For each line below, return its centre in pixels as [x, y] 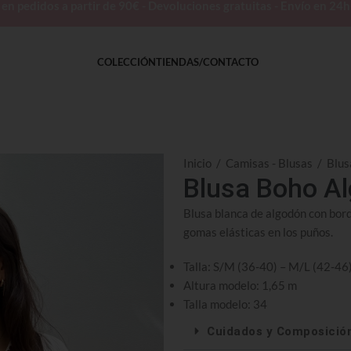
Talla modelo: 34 [225, 304]
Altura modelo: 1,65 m [240, 285]
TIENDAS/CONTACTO [207, 62]
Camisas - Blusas [270, 163]
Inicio [199, 163]
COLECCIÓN [126, 62]
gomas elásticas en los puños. [258, 232]
